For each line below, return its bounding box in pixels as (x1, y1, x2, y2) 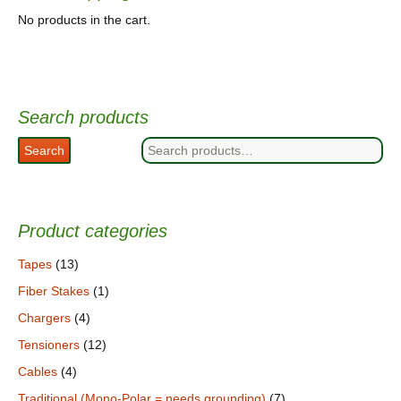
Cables (18, 363, 57, 379)
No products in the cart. (18, 12, 150, 27)
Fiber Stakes (18, 283, 90, 298)
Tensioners (18, 337, 80, 352)
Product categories (18, 220, 167, 241)
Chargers (18, 310, 71, 325)
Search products (18, 107, 149, 127)
